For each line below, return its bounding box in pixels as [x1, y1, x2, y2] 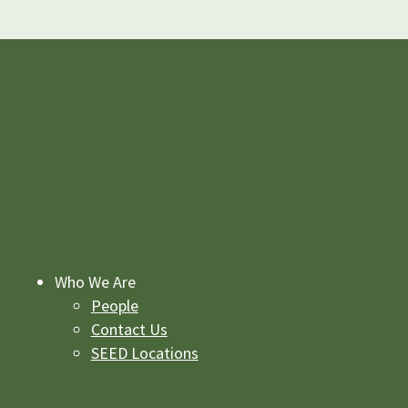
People [90, 294, 138, 316]
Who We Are [54, 270, 136, 292]
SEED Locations [90, 342, 199, 363]
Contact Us [90, 318, 168, 340]
